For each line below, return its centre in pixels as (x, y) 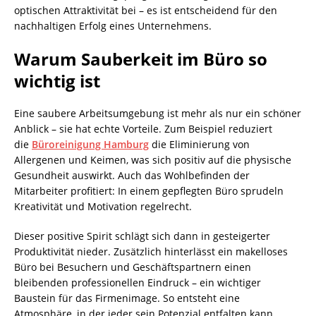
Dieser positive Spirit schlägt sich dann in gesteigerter (142, 236)
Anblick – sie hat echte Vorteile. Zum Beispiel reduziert (143, 128)
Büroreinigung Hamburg (90, 144)
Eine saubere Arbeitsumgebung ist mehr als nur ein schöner (158, 113)
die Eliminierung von (199, 144)
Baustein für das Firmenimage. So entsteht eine (127, 298)
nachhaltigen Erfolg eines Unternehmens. (113, 25)
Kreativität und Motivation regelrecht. (103, 206)
